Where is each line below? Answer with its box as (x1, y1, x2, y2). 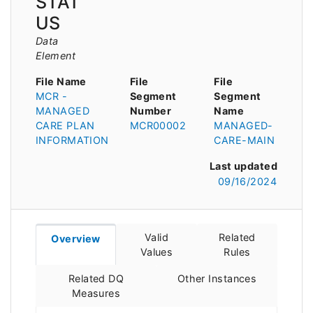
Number (129, 104, 172, 117)
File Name (36, 75, 87, 87)
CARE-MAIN (214, 133, 275, 146)
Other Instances (177, 272, 257, 285)
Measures (71, 287, 121, 300)
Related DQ (68, 272, 124, 285)
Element (36, 49, 76, 61)
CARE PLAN (36, 119, 95, 131)
